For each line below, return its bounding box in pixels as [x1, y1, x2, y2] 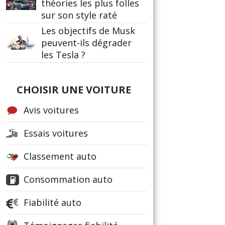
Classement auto [24, 150, 96, 162]
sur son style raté [41, 9, 117, 21]
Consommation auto [24, 173, 113, 185]
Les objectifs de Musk [41, 25, 135, 37]
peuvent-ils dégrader [41, 37, 132, 49]
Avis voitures [24, 104, 79, 116]
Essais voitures [24, 127, 88, 139]
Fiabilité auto [24, 196, 81, 208]
